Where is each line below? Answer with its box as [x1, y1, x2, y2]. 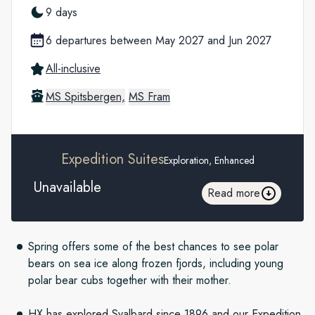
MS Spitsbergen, [46, 88, 125, 105]
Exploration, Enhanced [163, 153, 255, 167]
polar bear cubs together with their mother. [28, 271, 235, 288]
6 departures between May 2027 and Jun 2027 [46, 32, 271, 49]
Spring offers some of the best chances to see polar [28, 238, 278, 255]
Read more [207, 184, 260, 201]
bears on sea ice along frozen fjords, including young [28, 255, 283, 271]
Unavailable [34, 176, 101, 198]
